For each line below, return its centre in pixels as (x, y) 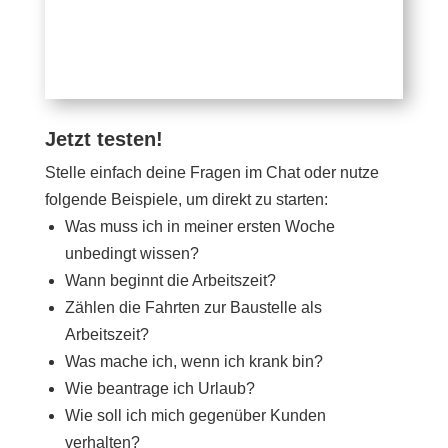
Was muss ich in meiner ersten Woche (199, 226)
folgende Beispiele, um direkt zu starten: (186, 199)
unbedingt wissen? (131, 253)
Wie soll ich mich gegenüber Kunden (195, 415)
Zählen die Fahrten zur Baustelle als (193, 307)
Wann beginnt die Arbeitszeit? (170, 280)
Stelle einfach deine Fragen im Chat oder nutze (211, 172)
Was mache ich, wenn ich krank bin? (193, 361)
